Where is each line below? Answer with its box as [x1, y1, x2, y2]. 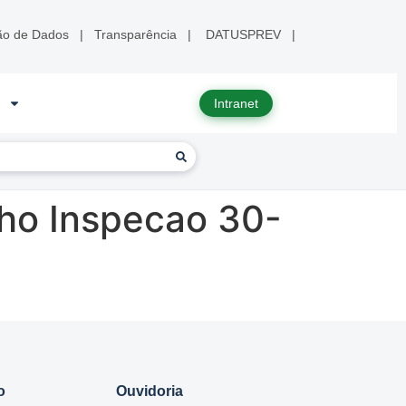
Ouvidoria [116, 383, 183, 400]
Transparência [94, 27, 177, 42]
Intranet [213, 96, 258, 111]
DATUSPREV [206, 27, 281, 42]
